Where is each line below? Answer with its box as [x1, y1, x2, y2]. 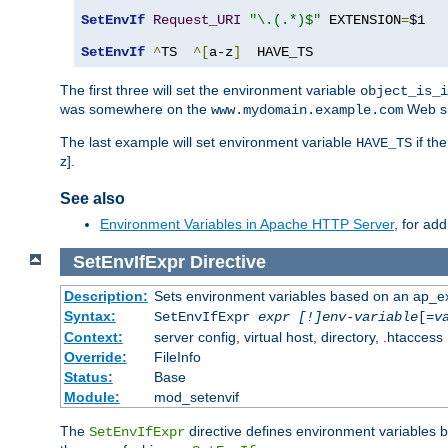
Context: [63, 329, 123, 346]
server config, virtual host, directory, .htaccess [153, 329, 443, 346]
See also [60, 190, 125, 208]
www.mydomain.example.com [211, 101, 403, 118]
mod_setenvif [153, 389, 239, 406]
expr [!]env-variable [257, 309, 418, 326]
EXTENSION [321, 11, 401, 28]
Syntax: [63, 308, 116, 325]
